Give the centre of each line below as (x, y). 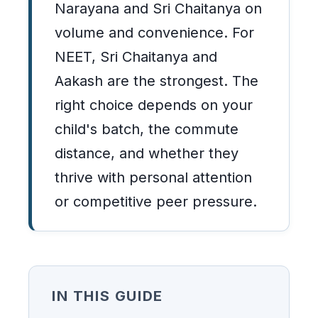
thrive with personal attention (153, 177)
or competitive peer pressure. (156, 202)
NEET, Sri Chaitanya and (136, 57)
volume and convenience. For (154, 33)
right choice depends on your (154, 105)
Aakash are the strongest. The (157, 81)
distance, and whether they (147, 153)
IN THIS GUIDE (108, 296)
